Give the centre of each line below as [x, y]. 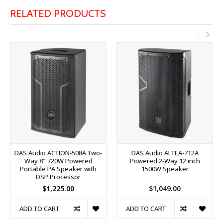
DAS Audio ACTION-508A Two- [58, 153]
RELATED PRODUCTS [58, 13]
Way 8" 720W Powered [58, 161]
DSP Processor [58, 176]
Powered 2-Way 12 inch [165, 161]
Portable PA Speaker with [58, 168]
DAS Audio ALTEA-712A [165, 153]
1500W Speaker [165, 168]
